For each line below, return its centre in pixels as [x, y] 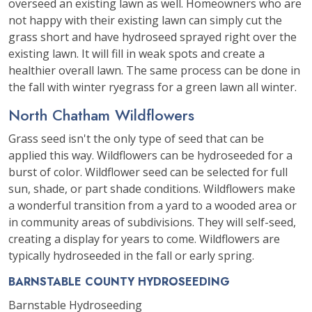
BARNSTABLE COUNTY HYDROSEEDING [119, 282]
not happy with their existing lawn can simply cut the [145, 20]
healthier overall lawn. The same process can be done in [154, 70]
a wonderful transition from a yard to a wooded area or [153, 205]
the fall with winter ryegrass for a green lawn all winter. [153, 87]
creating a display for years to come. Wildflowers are [144, 239]
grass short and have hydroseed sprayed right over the [153, 37]
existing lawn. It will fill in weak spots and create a [136, 54]
